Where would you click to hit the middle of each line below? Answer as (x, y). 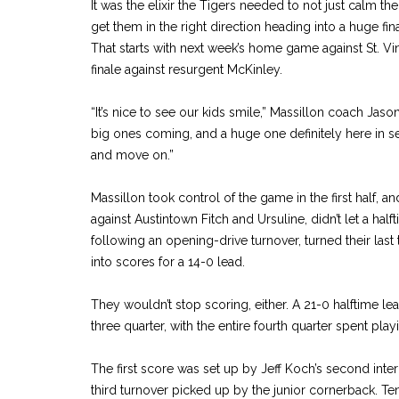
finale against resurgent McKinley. (187, 69)
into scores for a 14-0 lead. (168, 262)
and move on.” (132, 155)
